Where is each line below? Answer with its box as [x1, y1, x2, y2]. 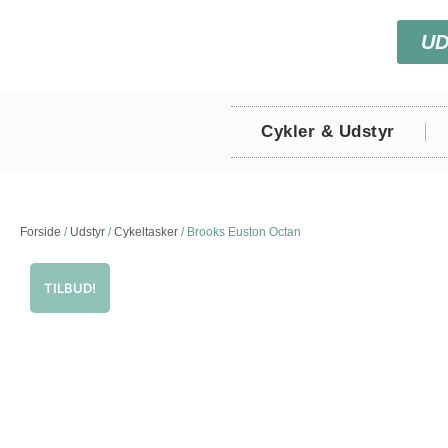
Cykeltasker [114, 225, 178, 239]
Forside [20, 225, 61, 239]
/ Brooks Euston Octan [178, 225, 301, 239]
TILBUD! [44, 280, 96, 296]
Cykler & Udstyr [261, 122, 395, 141]
